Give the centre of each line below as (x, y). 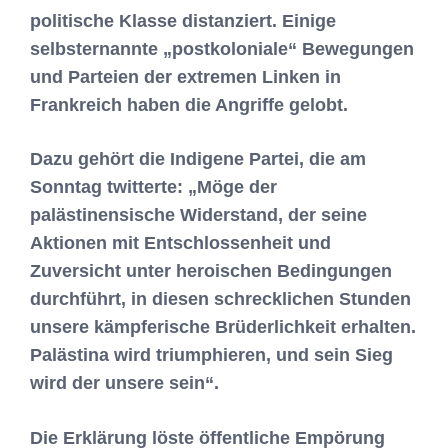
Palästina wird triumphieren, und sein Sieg (211, 354)
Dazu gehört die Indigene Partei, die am (198, 158)
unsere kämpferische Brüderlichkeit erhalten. (223, 326)
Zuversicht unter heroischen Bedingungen (211, 270)
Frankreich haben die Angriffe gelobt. (189, 105)
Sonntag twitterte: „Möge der (153, 186)
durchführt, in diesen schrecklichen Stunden (220, 298)
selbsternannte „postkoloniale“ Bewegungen (222, 49)
